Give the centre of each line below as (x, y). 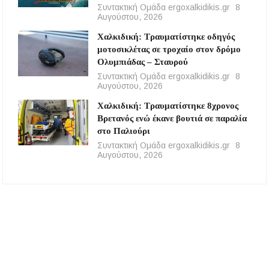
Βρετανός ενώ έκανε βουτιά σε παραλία (172, 118)
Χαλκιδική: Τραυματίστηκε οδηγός (166, 36)
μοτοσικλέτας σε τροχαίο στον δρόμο (169, 49)
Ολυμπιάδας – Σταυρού (142, 62)
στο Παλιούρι (123, 131)
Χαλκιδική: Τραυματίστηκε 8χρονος (168, 105)
